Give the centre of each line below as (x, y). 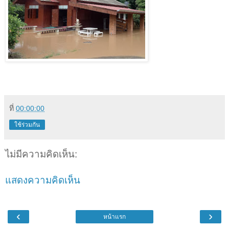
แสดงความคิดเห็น (43, 180)
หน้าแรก (114, 216)
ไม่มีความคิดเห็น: (41, 154)
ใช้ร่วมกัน (27, 124)
